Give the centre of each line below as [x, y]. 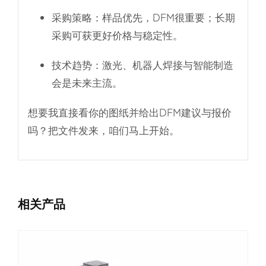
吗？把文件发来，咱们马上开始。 [103, 130]
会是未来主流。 [87, 82]
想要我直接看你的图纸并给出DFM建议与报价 [129, 112]
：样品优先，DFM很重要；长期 [163, 17]
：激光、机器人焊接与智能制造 [162, 64]
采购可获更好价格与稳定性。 [117, 35]
